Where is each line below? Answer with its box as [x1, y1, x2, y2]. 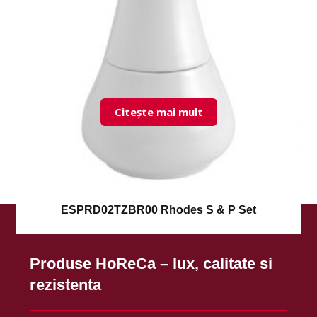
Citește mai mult [114, 104, 203, 119]
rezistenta [30, 275, 102, 294]
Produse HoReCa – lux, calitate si [30, 254, 273, 272]
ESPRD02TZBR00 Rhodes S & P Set [61, 203, 256, 216]
